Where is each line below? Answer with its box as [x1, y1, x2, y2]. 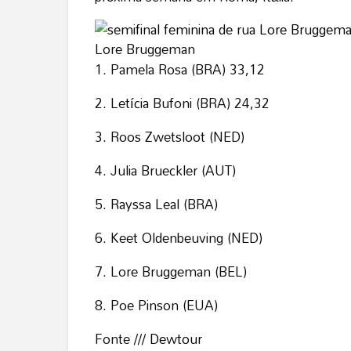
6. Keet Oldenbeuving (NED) [95, 225, 266, 251]
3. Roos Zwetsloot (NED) [95, 124, 248, 150]
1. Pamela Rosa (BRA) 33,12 [95, 56, 269, 83]
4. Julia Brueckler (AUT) [95, 157, 240, 184]
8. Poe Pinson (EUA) [95, 292, 226, 319]
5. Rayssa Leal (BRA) [95, 191, 222, 218]
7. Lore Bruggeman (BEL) [95, 259, 251, 285]
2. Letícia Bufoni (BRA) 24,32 [95, 90, 273, 117]
